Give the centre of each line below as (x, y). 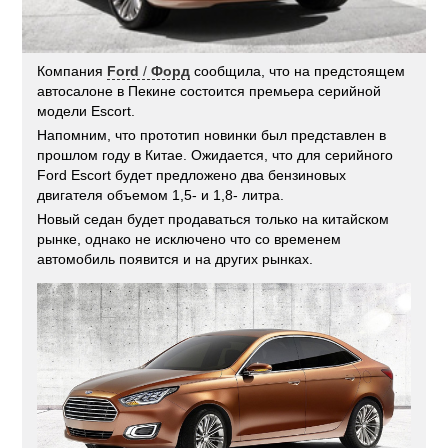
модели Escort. (86, 110)
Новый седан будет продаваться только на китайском (213, 218)
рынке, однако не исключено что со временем (189, 238)
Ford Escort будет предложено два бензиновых (192, 174)
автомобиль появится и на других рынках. (175, 258)
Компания (72, 70)
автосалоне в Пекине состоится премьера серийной (209, 90)
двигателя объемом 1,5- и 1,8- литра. (161, 194)
